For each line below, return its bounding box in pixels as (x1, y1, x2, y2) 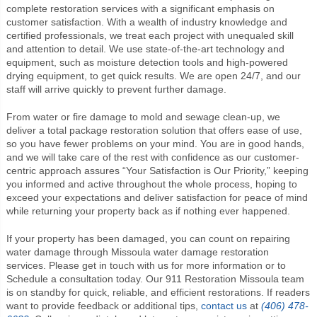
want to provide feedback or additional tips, (6, 299, 201, 311)
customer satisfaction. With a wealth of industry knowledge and (6, 16, 287, 28)
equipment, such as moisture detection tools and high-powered (6, 56, 288, 68)
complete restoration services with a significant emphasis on (6, 2, 275, 14)
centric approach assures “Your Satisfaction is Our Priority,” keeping (6, 164, 309, 176)
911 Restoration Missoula (165, 272, 279, 284)
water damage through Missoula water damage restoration (6, 246, 269, 258)
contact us (200, 299, 247, 311)
